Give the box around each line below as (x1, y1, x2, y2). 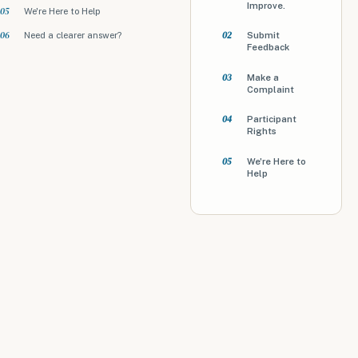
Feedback (246, 42, 289, 54)
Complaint (246, 83, 294, 95)
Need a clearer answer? (24, 30, 122, 42)
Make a (246, 71, 279, 83)
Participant (246, 113, 296, 125)
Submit (246, 30, 280, 42)
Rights (246, 125, 276, 137)
